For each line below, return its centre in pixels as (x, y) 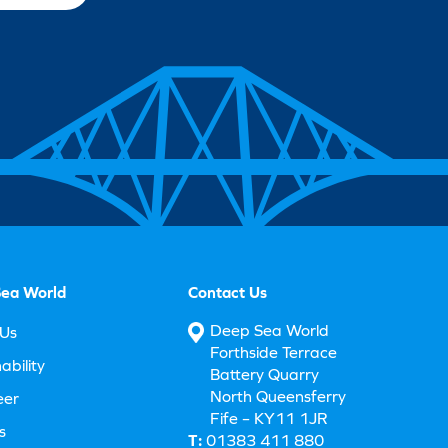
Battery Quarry (264, 375)
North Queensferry (278, 397)
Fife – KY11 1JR (269, 419)
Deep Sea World (269, 331)
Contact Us (227, 293)
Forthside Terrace (273, 353)
